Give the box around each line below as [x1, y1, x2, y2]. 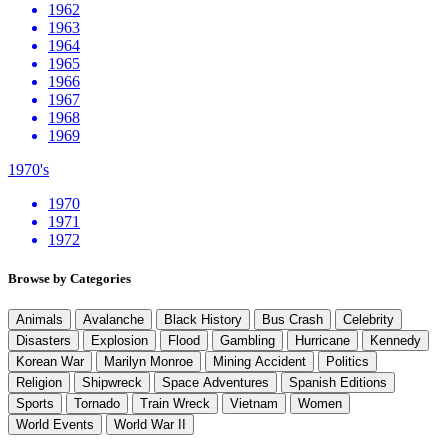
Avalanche [83, 312, 144, 328]
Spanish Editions [289, 375, 387, 391]
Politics [326, 354, 369, 370]
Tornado [74, 396, 120, 412]
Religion [16, 375, 62, 391]
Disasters [16, 333, 71, 349]
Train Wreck [140, 396, 210, 412]
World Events [16, 417, 94, 433]
